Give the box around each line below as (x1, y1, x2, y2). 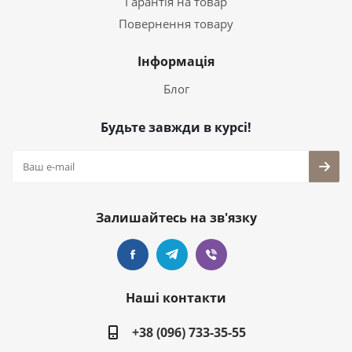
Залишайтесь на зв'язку (95, 209, 257, 226)
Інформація (137, 53, 214, 70)
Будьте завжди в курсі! (101, 119, 251, 136)
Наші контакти (126, 289, 226, 306)
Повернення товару (119, 16, 233, 31)
